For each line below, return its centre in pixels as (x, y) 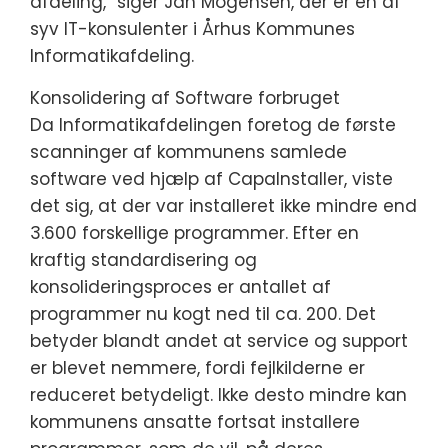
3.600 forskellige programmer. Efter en (194, 233)
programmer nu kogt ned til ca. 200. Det (203, 314)
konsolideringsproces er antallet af (180, 287)
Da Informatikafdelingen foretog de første (213, 125)
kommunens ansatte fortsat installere (195, 422)
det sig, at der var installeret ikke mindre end (223, 206)
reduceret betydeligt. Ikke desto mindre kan (218, 395)
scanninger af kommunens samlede (188, 152)
